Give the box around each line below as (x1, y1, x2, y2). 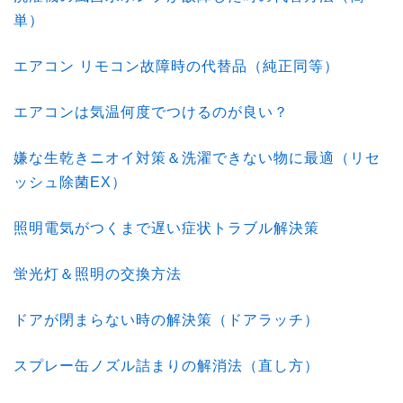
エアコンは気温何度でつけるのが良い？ (13, 104, 289, 120)
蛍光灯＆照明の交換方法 (13, 266, 182, 282)
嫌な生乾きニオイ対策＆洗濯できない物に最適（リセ (13, 150, 381, 166)
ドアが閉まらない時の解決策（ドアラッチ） (13, 312, 319, 327)
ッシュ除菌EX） (13, 175, 127, 190)
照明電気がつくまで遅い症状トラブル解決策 (13, 220, 319, 236)
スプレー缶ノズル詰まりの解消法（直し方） (13, 358, 319, 373)
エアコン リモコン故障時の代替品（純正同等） (13, 58, 339, 74)
